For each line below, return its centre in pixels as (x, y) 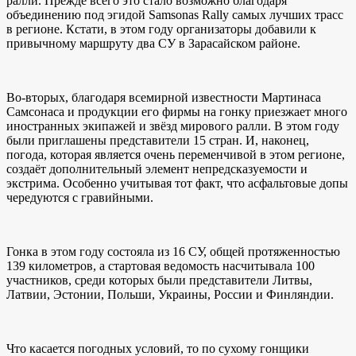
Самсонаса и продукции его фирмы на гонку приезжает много (177, 112)
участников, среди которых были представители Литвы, (159, 281)
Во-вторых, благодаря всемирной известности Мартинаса (164, 98)
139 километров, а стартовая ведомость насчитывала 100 (161, 266)
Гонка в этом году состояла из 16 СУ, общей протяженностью (173, 252)
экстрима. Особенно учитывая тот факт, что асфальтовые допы (177, 184)
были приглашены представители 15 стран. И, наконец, (158, 141)
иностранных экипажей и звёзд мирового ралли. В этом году (173, 126)
